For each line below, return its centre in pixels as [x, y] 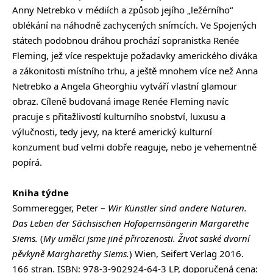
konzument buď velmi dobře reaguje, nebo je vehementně [134, 147]
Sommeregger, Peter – [59, 208]
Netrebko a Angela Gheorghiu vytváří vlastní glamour [125, 86]
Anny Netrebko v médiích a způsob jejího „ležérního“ [122, 10]
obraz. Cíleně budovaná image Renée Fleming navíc [120, 101]
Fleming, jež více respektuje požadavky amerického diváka [135, 56]
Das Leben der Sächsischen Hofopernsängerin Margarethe [130, 223]
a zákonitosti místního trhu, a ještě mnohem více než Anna [135, 71]
